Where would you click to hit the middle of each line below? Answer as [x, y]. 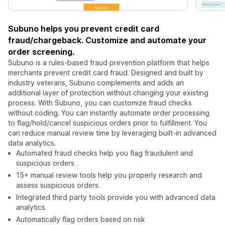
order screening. [41, 52]
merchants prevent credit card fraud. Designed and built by [106, 73]
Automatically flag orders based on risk [81, 219]
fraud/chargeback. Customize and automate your [107, 40]
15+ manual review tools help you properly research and [109, 175]
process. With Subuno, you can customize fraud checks [100, 103]
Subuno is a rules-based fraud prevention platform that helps [109, 63]
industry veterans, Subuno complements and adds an [96, 83]
